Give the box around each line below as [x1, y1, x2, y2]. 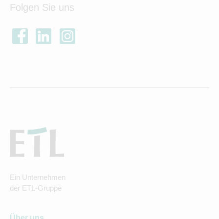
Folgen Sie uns [10, 2, 74, 13]
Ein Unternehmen [10, 173, 66, 182]
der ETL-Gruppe [10, 184, 62, 193]
